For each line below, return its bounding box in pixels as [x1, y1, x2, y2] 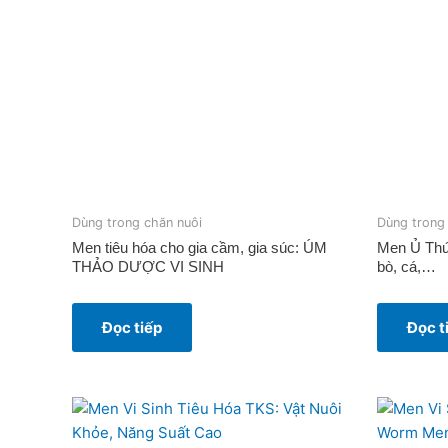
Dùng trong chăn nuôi [72, 215, 202, 231]
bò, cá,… [377, 257, 436, 275]
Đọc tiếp [102, 317, 162, 337]
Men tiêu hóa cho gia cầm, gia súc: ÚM [72, 238, 327, 256]
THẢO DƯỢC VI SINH [72, 257, 224, 275]
